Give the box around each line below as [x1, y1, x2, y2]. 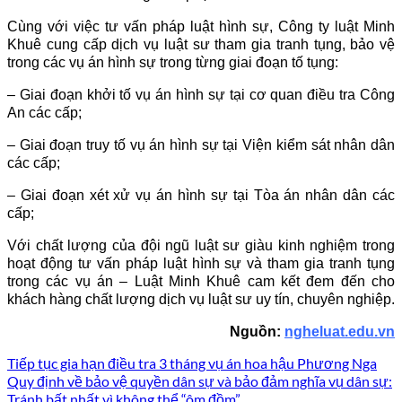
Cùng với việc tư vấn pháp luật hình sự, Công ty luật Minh [7, 19, 395, 35]
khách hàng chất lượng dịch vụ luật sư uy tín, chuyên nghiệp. [7, 292, 395, 308]
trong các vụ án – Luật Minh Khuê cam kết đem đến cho [7, 274, 395, 290]
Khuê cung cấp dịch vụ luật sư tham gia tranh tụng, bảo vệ [7, 37, 395, 53]
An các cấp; [7, 105, 82, 121]
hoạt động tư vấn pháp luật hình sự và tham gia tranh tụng [7, 256, 395, 272]
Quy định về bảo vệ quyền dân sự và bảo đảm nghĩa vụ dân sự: [7, 372, 392, 390]
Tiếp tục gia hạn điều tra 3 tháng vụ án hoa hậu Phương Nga [7, 354, 377, 372]
